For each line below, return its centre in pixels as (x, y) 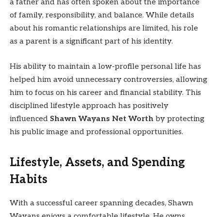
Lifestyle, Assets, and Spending (97, 163)
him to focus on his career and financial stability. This (105, 93)
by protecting (179, 119)
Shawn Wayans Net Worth (102, 119)
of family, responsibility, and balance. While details (102, 15)
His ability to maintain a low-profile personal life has (105, 66)
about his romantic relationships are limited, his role (104, 29)
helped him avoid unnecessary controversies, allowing (108, 79)
